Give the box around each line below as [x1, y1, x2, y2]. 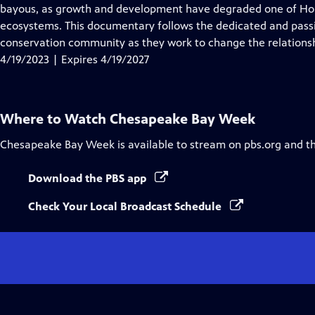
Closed [82, 1, 115, 15]
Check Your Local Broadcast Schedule [28, 200, 224, 213]
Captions [82, 18, 126, 32]
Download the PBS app [28, 172, 149, 185]
